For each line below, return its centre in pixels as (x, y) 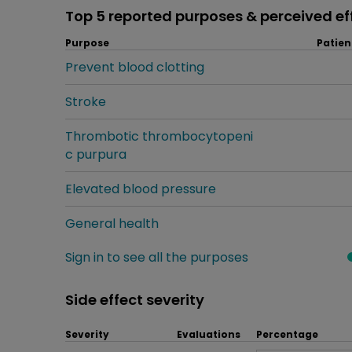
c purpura (96, 154)
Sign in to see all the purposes (157, 257)
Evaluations (209, 334)
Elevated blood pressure (141, 189)
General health (112, 223)
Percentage (287, 334)
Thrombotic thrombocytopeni (159, 136)
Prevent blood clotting (135, 67)
